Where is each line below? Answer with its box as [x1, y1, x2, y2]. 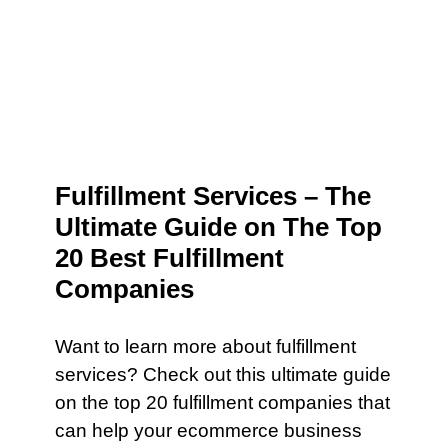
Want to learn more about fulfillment [55, 336, 356, 357]
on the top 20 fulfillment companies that [55, 392, 390, 413]
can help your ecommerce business [55, 420, 362, 441]
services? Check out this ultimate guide [55, 364, 391, 385]
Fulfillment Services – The [55, 181, 371, 211]
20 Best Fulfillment [55, 243, 284, 273]
